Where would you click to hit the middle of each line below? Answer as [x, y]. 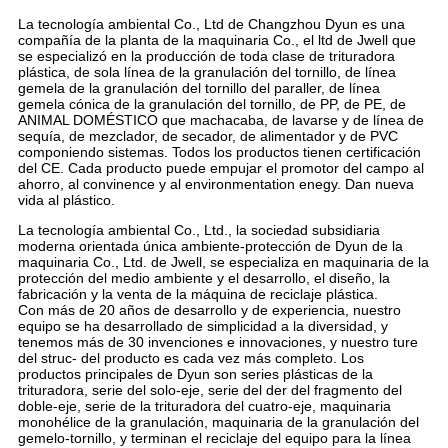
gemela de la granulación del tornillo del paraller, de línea [198, 88]
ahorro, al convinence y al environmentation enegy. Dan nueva [215, 184]
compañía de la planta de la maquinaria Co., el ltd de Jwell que [216, 40]
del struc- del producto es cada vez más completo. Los [190, 358]
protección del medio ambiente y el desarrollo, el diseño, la [203, 278]
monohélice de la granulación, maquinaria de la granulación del [218, 422]
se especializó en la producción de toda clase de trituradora [206, 56]
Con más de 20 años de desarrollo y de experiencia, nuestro [209, 310]
